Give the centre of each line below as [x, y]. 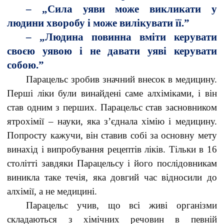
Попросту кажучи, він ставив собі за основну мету [112, 135]
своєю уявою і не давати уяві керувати [112, 51]
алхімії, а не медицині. [52, 191]
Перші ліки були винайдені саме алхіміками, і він [112, 93]
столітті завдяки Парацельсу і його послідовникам [112, 163]
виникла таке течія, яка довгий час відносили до [112, 177]
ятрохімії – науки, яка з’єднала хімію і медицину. [112, 121]
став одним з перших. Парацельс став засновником [112, 107]
